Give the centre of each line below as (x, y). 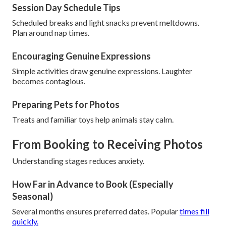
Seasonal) (33, 196)
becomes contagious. (49, 81)
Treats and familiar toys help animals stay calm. (93, 119)
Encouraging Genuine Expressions (81, 56)
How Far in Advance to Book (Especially (93, 184)
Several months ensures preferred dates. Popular (96, 211)
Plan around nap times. (51, 32)
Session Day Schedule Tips (66, 7)
